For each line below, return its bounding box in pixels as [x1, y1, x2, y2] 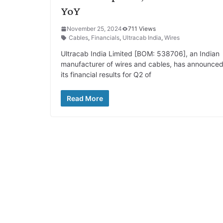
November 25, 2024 [67, 25, 122, 32]
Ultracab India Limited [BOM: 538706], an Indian [61, 49, 220, 58]
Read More [67, 94, 103, 103]
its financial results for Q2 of [61, 70, 151, 79]
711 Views [128, 25, 156, 32]
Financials [91, 34, 119, 41]
